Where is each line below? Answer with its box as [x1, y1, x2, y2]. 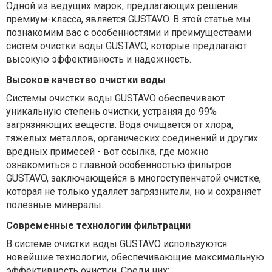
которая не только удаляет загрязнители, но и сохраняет [6, 185, 261, 197]
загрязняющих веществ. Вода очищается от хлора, [6, 118, 233, 131]
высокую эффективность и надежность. [6, 53, 191, 65]
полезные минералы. [6, 199, 103, 211]
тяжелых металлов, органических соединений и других [6, 132, 258, 144]
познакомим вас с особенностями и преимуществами [6, 26, 251, 38]
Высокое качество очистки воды [6, 73, 166, 86]
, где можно [155, 145, 209, 157]
